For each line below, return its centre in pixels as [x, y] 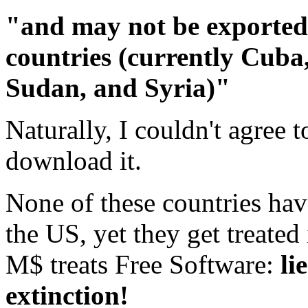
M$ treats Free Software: [143, 265]
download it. [74, 161]
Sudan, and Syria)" [118, 88]
